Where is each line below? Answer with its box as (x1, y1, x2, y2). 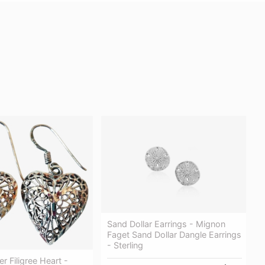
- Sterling (107, 240, 143, 250)
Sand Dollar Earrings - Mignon (107, 218, 225, 229)
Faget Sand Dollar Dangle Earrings (107, 229, 241, 240)
